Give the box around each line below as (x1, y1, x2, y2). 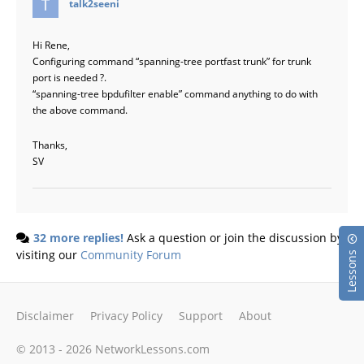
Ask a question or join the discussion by (123, 230, 343, 246)
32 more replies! (33, 230, 123, 246)
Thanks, (32, 138, 67, 152)
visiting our (16, 247, 80, 263)
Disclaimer (16, 308, 74, 324)
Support (179, 308, 223, 324)
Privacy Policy (90, 308, 162, 324)
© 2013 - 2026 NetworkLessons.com (16, 341, 210, 357)
